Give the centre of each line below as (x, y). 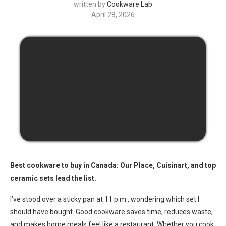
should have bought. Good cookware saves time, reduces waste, (111, 212)
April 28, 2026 (113, 15)
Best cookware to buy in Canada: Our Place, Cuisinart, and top (113, 165)
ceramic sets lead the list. (53, 178)
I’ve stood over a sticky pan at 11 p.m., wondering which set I (105, 199)
